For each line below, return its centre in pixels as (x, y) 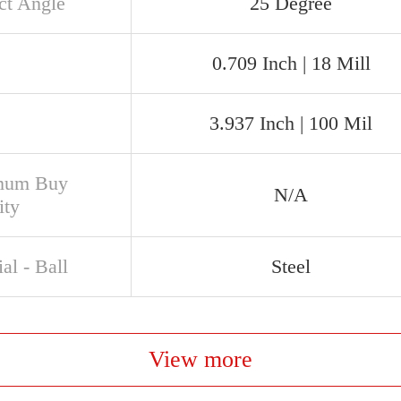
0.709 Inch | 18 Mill (291, 63)
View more (200, 359)
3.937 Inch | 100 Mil (291, 123)
